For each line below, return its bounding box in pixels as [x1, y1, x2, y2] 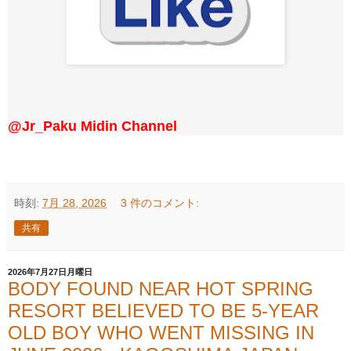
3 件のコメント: [121, 197, 200, 210]
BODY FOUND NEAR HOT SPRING [8, 278, 313, 300]
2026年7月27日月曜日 [8, 267, 92, 277]
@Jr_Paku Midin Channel [8, 118, 177, 135]
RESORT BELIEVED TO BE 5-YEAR [8, 300, 319, 322]
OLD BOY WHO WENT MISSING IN [8, 322, 314, 344]
